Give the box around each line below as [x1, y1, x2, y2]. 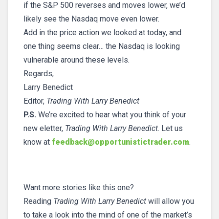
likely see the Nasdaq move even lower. [23, 14, 159, 23]
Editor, [23, 96, 46, 106]
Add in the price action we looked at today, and [23, 27, 181, 37]
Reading [23, 196, 53, 206]
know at [23, 137, 52, 147]
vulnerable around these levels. [23, 55, 130, 65]
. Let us [158, 123, 183, 133]
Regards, [23, 68, 54, 78]
